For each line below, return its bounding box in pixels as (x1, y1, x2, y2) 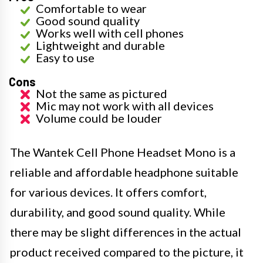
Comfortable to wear (36, 1, 147, 15)
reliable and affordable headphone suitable (10, 165, 238, 179)
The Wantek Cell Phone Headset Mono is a (10, 145, 235, 159)
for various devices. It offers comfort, (10, 185, 207, 199)
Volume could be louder (36, 111, 162, 125)
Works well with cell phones (36, 26, 184, 40)
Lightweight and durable (36, 38, 165, 52)
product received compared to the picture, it (10, 245, 244, 259)
